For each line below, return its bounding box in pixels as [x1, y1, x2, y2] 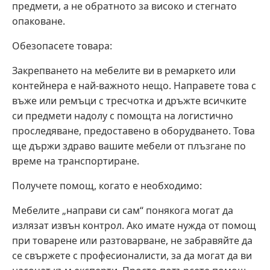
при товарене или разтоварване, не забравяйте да [12, 234, 253, 248]
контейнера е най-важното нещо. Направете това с [12, 79, 256, 93]
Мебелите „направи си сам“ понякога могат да [12, 204, 233, 218]
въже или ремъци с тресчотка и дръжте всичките [12, 94, 246, 108]
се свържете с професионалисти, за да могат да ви [12, 249, 252, 263]
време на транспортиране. [12, 154, 139, 168]
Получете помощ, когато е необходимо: [12, 179, 202, 193]
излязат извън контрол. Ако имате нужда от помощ [12, 219, 256, 233]
